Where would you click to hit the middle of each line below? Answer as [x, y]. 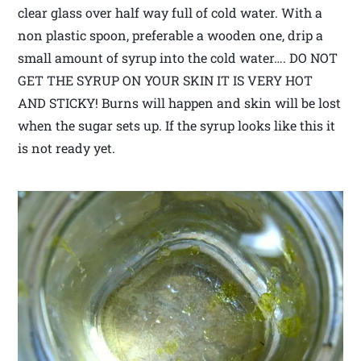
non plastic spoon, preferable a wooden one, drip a [171, 35]
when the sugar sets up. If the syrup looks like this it [177, 125]
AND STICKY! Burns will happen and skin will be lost [180, 102]
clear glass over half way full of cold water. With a [170, 12]
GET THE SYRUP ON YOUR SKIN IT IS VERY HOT [166, 80]
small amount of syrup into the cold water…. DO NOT [178, 57]
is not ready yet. [67, 147]
